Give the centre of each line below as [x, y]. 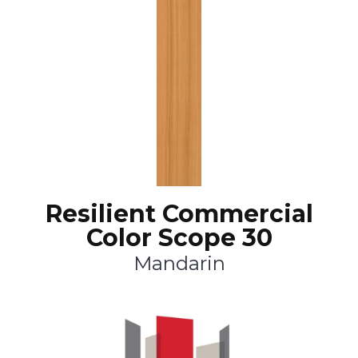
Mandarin [179, 264]
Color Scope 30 [179, 238]
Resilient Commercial [179, 214]
